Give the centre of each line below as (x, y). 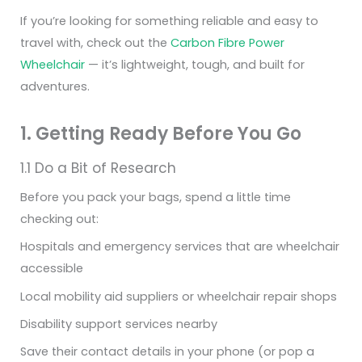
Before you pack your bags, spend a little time (156, 198)
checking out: (59, 219)
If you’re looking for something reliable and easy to (169, 21)
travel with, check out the (95, 43)
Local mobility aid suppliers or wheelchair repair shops (179, 296)
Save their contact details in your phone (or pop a (167, 352)
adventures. (55, 87)
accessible (52, 269)
